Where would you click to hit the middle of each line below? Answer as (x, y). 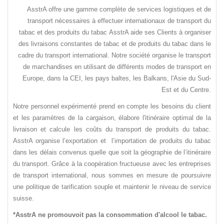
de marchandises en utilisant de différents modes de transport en (117, 67)
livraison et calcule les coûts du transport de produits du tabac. (112, 129)
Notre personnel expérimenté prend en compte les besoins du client (112, 106)
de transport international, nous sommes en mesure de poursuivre (112, 175)
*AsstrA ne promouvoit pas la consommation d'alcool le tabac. (111, 215)
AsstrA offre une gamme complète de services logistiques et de (119, 9)
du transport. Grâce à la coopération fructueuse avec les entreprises (112, 164)
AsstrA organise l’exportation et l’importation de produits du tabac (112, 141)
